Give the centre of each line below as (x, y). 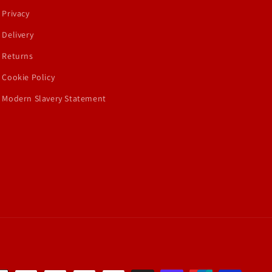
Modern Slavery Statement (54, 98)
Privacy (16, 13)
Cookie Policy (29, 77)
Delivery (18, 35)
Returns (18, 56)
